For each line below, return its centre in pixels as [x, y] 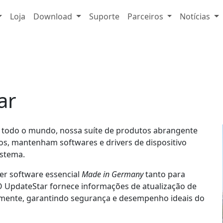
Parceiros [145, 16]
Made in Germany [112, 174]
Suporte [104, 16]
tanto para [164, 174]
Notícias [195, 16]
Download [53, 16]
